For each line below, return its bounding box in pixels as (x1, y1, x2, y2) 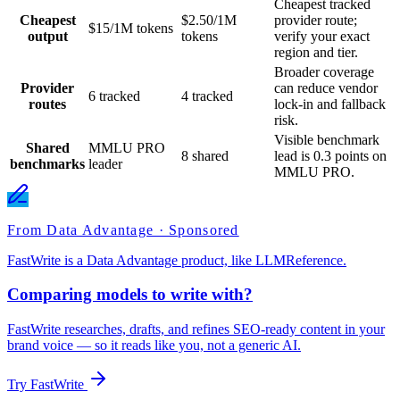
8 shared (181, 147, 229, 163)
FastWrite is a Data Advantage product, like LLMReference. (7, 252, 346, 268)
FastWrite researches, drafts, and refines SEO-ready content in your (7, 321, 385, 337)
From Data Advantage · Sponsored (7, 221, 239, 237)
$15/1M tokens (88, 20, 173, 36)
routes (29, 96, 66, 112)
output (27, 28, 68, 44)
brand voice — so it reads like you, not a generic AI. (7, 337, 301, 354)
